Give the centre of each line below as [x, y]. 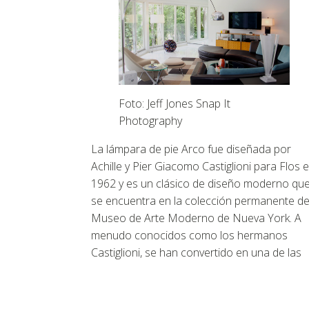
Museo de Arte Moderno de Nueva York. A [196, 218]
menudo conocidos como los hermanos [189, 236]
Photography [150, 121]
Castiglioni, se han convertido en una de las [196, 253]
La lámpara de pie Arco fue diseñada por [191, 149]
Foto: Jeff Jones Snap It [175, 104]
